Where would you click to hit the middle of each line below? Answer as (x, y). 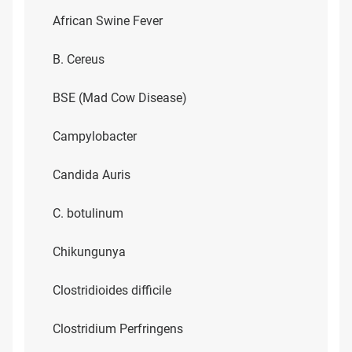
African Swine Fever (108, 21)
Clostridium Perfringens (118, 329)
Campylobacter (95, 136)
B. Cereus (79, 59)
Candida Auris (92, 175)
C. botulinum (88, 213)
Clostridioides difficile (112, 290)
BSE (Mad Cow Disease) (120, 98)
